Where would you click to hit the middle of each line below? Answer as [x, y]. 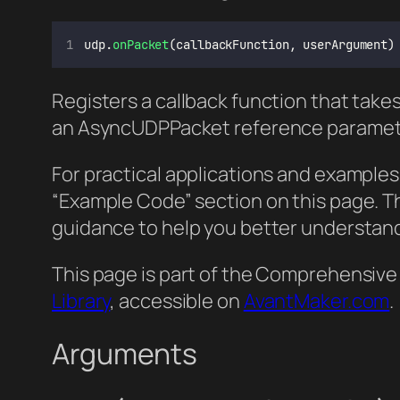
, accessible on [177, 300]
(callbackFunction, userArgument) [282, 44]
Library [81, 300]
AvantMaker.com [317, 300]
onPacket [141, 44]
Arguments [125, 354]
